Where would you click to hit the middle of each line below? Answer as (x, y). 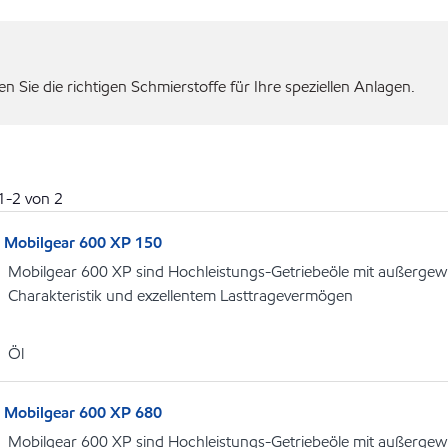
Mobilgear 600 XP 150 (83, 243)
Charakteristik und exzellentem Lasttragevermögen (180, 296)
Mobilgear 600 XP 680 (83, 413)
